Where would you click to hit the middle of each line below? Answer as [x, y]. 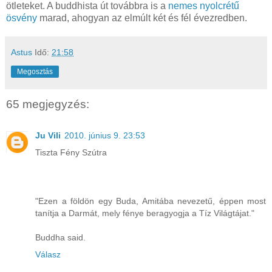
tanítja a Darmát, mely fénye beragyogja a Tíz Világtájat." [145, 213]
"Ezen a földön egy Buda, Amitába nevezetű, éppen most [151, 201]
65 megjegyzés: [48, 104]
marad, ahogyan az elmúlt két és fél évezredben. [142, 18]
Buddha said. [60, 237]
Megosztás [35, 71]
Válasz [48, 254]
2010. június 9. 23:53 [105, 135]
